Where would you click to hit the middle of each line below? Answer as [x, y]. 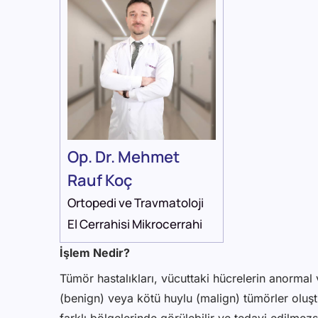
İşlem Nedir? [95, 253]
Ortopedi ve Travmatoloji [136, 203]
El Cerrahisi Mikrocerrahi [135, 224]
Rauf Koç [100, 181]
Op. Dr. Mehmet [124, 157]
